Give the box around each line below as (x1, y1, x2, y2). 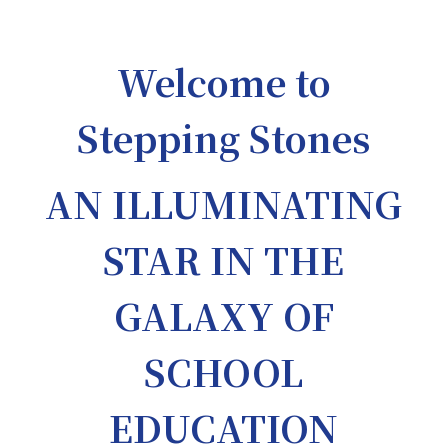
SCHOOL (144, 345, 304, 397)
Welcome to (116, 55, 331, 107)
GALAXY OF (113, 289, 334, 341)
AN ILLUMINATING (45, 177, 403, 229)
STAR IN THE (103, 233, 345, 285)
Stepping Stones (77, 111, 371, 163)
